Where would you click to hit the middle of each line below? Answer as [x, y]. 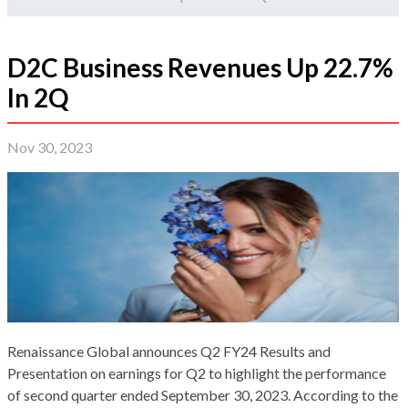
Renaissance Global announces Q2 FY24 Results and [169, 352]
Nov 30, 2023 [50, 148]
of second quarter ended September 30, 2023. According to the [203, 395]
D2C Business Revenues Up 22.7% [200, 68]
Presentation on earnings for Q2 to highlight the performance [197, 373]
